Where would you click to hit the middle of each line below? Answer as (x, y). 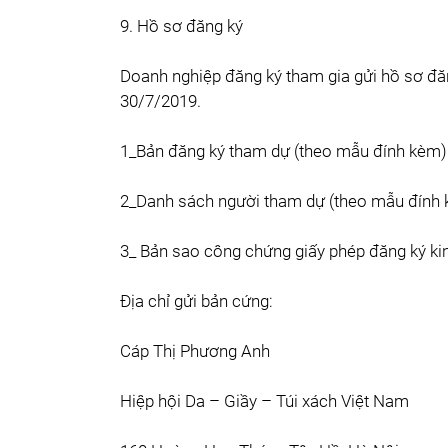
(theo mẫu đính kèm (367, 151)
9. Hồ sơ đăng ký (181, 26)
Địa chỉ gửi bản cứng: (196, 301)
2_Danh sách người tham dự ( (227, 201)
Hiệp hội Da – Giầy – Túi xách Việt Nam (264, 401)
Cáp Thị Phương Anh (195, 351)
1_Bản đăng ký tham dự (207, 151)
